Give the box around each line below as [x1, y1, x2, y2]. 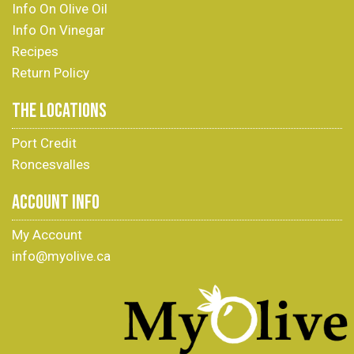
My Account [12, 227, 82, 243]
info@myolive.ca [12, 248, 111, 264]
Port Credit [12, 135, 77, 151]
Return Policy [12, 65, 89, 81]
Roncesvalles [12, 156, 90, 172]
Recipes [12, 43, 58, 59]
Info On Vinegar [12, 22, 105, 38]
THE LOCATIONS [12, 99, 107, 123]
